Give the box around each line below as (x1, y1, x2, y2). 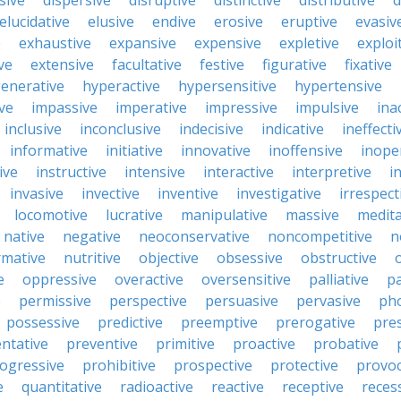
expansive (109, 33, 176, 53)
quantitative (21, 377, 102, 397)
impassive (31, 98, 98, 117)
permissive (19, 291, 91, 311)
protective (270, 355, 338, 375)
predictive (98, 312, 163, 332)
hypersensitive (178, 76, 277, 96)
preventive (66, 334, 138, 354)
